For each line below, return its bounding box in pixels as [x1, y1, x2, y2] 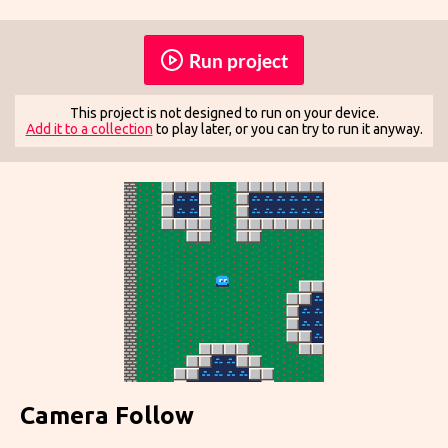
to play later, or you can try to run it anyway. [152, 121, 423, 138]
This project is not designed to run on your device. [69, 105, 379, 122]
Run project [189, 48, 288, 72]
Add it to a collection [25, 121, 153, 138]
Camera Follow [20, 402, 194, 430]
